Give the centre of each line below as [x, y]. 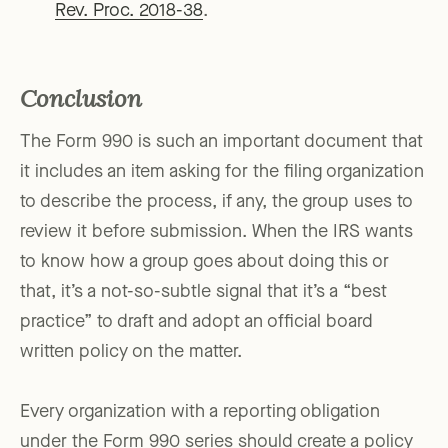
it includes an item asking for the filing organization [222, 172]
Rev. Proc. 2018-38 [129, 11]
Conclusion [81, 101]
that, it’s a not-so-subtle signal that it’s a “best [203, 292]
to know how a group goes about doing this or [204, 262]
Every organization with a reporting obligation [200, 412]
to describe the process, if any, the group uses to [216, 202]
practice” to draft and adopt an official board [196, 322]
